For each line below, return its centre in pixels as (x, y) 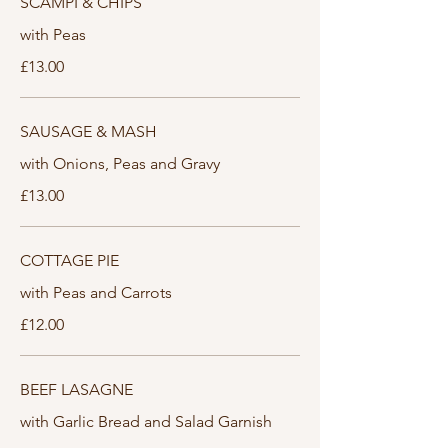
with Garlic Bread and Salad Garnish (146, 421)
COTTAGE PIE (69, 260)
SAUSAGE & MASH (88, 131)
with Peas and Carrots (96, 292)
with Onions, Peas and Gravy (120, 163)
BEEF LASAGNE (76, 389)
